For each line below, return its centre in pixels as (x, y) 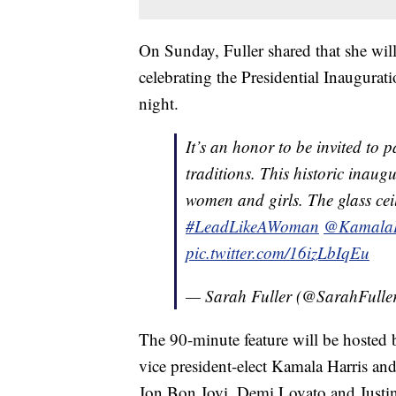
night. (159, 103)
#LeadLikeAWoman (252, 225)
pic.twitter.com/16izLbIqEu (278, 252)
